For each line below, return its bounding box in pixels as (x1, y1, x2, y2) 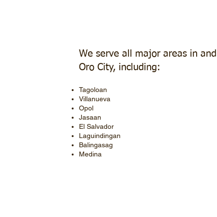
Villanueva (79, 95, 111, 103)
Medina (79, 150, 102, 158)
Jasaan (79, 113, 102, 121)
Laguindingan (79, 132, 121, 139)
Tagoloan (79, 86, 108, 93)
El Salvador (79, 123, 114, 130)
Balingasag (79, 141, 113, 149)
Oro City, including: (79, 62, 161, 72)
